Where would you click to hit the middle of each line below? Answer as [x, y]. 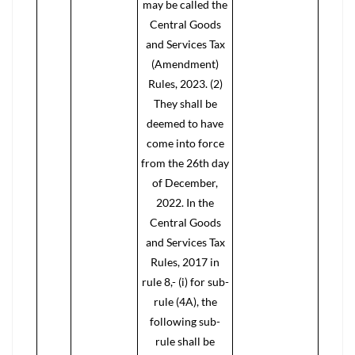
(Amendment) [185, 64]
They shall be [185, 103]
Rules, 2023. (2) [185, 84]
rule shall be [185, 341]
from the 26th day [185, 163]
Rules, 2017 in [185, 262]
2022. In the [185, 202]
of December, [185, 183]
